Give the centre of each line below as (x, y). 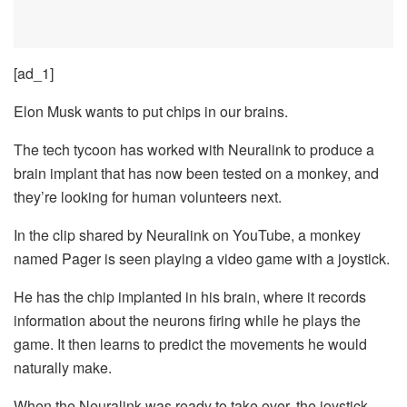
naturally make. (63, 368)
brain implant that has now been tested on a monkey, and (196, 174)
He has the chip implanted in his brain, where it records (190, 297)
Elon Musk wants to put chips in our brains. (151, 112)
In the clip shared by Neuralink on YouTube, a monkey (187, 235)
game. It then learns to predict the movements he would (190, 344)
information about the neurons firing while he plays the (187, 321)
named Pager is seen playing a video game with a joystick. (202, 259)
